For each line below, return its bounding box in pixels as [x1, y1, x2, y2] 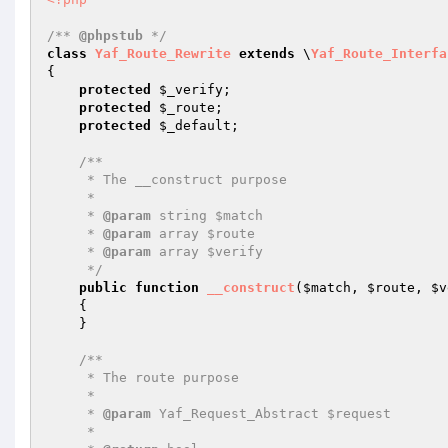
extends [239, 46, 295, 61]
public [79, 280, 127, 295]
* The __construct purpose [47, 172, 87, 187]
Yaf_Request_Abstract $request [151, 406, 391, 421]
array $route [151, 226, 255, 241]
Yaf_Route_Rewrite [95, 46, 231, 61]
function [135, 280, 199, 295]
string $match [151, 208, 263, 223]
